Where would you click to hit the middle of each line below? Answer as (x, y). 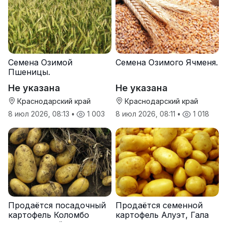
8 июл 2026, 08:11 (146, 113)
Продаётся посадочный (57, 205)
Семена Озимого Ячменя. (167, 62)
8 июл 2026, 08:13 (40, 113)
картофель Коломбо (49, 215)
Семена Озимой (40, 62)
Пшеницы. (29, 72)
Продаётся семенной (159, 205)
